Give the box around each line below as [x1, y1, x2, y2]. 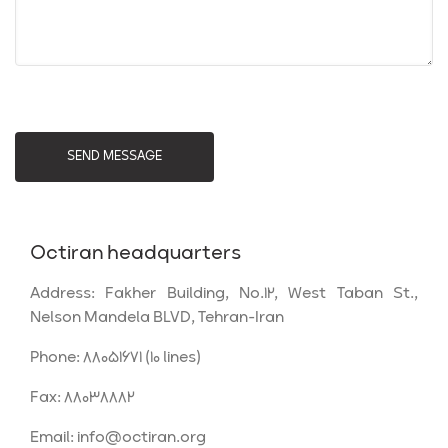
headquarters [107, 238, 241, 269]
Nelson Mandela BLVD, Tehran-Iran [30, 305, 284, 330]
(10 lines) [142, 345, 201, 370]
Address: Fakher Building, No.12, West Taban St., [30, 281, 418, 306]
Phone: [30, 345, 83, 370]
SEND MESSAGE [67, 146, 162, 167]
